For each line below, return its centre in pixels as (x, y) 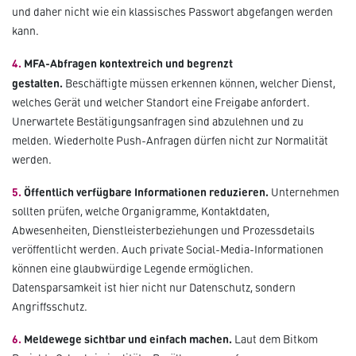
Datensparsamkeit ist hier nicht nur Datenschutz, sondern (154, 288)
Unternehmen (305, 192)
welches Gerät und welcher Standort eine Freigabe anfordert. (161, 103)
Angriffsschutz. (50, 307)
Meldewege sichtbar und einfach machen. (129, 339)
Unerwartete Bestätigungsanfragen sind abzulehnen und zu (158, 122)
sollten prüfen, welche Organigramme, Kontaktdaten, (141, 211)
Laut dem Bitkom (276, 339)
